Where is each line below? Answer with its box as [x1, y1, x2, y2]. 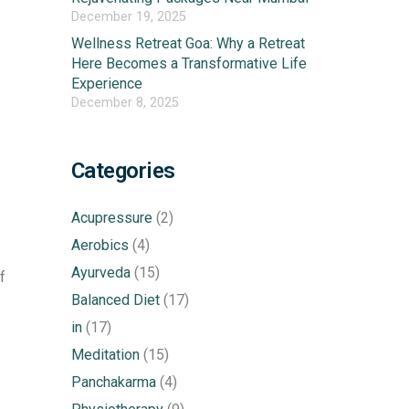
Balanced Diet [70, 291, 160, 309]
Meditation [70, 346, 140, 364]
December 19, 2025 [70, 9, 186, 26]
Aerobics [70, 236, 129, 255]
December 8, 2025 [70, 95, 179, 111]
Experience [70, 75, 142, 93]
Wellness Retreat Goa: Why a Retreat [70, 35, 305, 53]
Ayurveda [70, 264, 131, 282]
